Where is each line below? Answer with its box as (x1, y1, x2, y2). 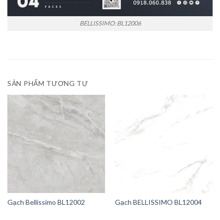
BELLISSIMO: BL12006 (79, 20, 141, 27)
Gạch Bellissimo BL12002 (7, 198, 85, 207)
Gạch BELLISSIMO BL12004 (114, 198, 202, 207)
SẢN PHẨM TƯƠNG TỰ (7, 79, 88, 88)
